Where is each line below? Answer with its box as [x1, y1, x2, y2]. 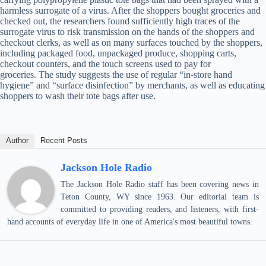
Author [6, 136, 28, 145]
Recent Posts [40, 136, 87, 145]
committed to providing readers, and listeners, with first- [61, 205, 259, 214]
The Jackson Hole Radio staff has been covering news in [61, 180, 259, 189]
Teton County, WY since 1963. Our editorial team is [61, 192, 259, 201]
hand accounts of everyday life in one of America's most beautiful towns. [7, 217, 252, 226]
